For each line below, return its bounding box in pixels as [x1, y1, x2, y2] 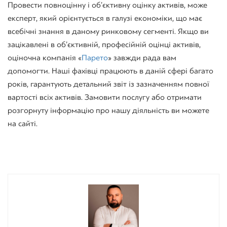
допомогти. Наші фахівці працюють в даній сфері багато [8, 66, 213, 75]
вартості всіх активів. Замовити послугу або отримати [8, 92, 202, 102]
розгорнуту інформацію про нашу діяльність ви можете [8, 105, 209, 115]
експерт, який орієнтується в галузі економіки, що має [8, 13, 202, 23]
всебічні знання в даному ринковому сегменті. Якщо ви [8, 26, 209, 36]
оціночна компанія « [8, 53, 82, 62]
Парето [82, 53, 108, 62]
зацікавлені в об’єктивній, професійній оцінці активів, [8, 40, 201, 49]
